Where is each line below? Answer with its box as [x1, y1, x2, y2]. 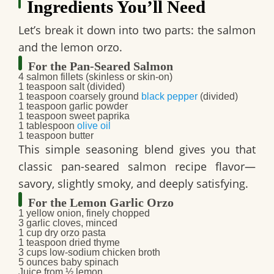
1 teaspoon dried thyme [18, 237, 120, 248]
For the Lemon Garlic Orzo [28, 196, 174, 210]
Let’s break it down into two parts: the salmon [18, 23, 256, 38]
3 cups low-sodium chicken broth [18, 247, 160, 258]
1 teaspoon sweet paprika [18, 111, 130, 122]
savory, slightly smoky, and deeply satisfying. [18, 176, 248, 191]
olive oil [77, 120, 111, 131]
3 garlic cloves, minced [18, 218, 117, 229]
